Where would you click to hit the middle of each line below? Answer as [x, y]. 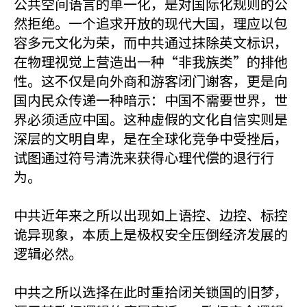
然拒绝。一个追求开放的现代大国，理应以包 [151, 23]
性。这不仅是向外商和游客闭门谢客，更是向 [151, 81]
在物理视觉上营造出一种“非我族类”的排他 [151, 61]
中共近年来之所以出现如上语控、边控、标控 [151, 215]
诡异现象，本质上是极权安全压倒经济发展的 [151, 234]
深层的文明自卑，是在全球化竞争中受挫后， [151, 138]
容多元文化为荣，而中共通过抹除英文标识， [151, 42]
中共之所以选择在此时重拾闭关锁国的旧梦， [151, 292]
